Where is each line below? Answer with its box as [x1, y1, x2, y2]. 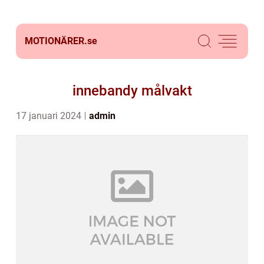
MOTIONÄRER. [25, 35, 87, 47]
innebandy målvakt [72, 82, 192, 99]
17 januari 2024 [16, 110, 84, 121]
